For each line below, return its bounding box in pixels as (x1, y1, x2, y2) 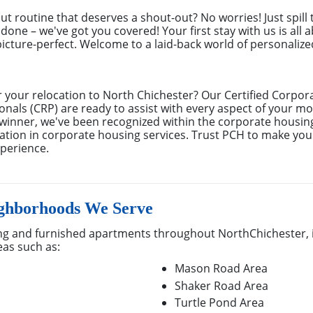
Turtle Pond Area (175, 295, 264, 311)
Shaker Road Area (175, 277, 268, 293)
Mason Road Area (175, 261, 268, 277)
